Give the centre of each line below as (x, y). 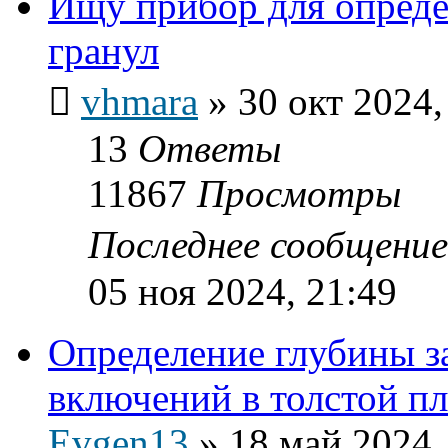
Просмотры (299, 193)
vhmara (139, 101)
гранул (103, 50)
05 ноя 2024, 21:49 (242, 291)
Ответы (209, 148)
